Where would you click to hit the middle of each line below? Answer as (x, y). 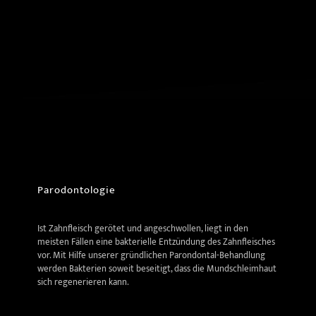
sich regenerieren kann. (83, 282)
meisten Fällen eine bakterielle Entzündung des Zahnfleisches (156, 242)
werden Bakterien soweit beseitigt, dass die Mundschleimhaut (157, 269)
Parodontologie (77, 190)
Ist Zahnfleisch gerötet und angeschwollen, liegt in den (143, 229)
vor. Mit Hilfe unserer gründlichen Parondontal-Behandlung (151, 255)
